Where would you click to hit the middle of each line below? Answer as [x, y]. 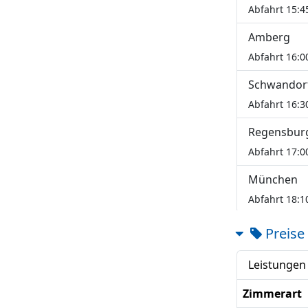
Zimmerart [272, 294]
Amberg [269, 37]
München [273, 179]
